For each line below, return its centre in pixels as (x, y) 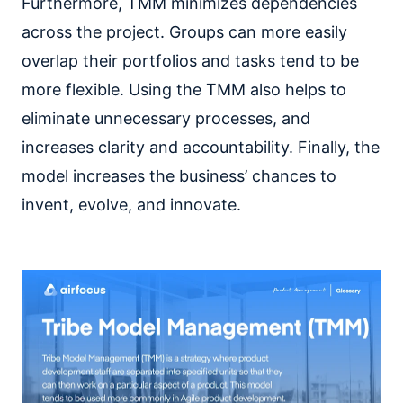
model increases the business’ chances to (179, 175)
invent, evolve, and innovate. (131, 204)
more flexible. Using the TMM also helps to (184, 89)
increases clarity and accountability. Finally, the (201, 147)
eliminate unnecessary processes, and (166, 118)
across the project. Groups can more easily (184, 31)
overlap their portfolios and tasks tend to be (190, 60)
